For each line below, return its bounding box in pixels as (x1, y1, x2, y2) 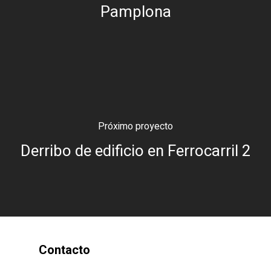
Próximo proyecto (98, 119, 173, 134)
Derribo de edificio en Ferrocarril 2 (21, 139, 250, 163)
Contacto (39, 243, 90, 258)
